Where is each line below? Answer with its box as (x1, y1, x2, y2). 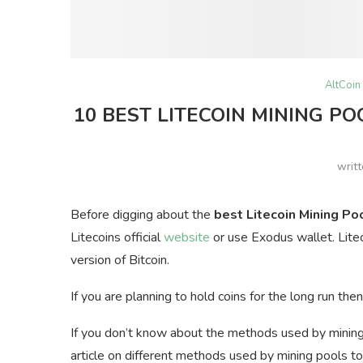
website (164, 228, 210, 246)
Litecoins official (70, 228, 164, 246)
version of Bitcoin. (70, 250, 169, 269)
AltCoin (324, 77, 361, 92)
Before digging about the (70, 205, 214, 224)
